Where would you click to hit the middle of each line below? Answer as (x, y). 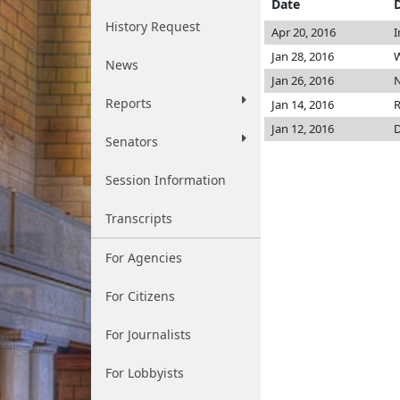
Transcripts (139, 218)
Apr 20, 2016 (304, 32)
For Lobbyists (145, 373)
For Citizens (140, 296)
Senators (132, 142)
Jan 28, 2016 (303, 56)
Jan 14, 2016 (303, 104)
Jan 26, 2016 (303, 80)
